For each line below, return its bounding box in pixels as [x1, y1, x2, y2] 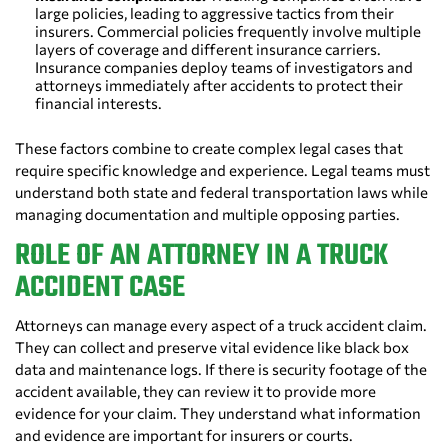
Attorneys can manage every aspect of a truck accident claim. [15, 316, 427, 335]
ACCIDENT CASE [15, 265, 185, 312]
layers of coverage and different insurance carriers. [35, 40, 381, 59]
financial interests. [35, 94, 162, 113]
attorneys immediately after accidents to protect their [35, 76, 403, 95]
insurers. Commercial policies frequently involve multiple [35, 22, 421, 41]
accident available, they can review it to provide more [15, 382, 376, 401]
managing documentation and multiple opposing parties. [15, 205, 400, 224]
